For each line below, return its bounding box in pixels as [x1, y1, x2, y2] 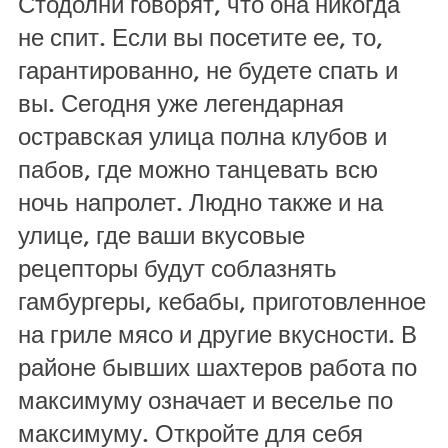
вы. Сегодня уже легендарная [18, 88, 344, 117]
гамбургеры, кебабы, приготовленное [18, 286, 426, 315]
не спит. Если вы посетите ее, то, [18, 22, 383, 51]
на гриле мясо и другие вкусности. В [18, 319, 417, 348]
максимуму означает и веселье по [18, 385, 393, 414]
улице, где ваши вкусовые [18, 220, 305, 249]
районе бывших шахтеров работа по [18, 352, 417, 381]
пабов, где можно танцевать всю [18, 154, 378, 183]
